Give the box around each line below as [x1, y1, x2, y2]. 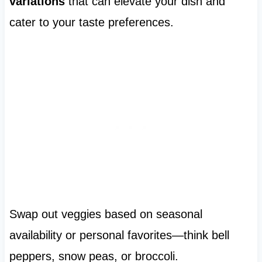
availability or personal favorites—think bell [9, 228, 229, 242]
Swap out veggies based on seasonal [9, 207, 202, 220]
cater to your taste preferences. [9, 15, 174, 29]
